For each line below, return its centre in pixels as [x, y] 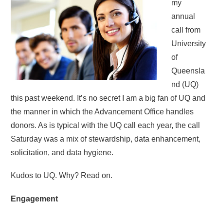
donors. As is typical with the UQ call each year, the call [106, 126]
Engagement [35, 199]
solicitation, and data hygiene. [62, 153]
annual [183, 17]
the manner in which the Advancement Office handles [102, 112]
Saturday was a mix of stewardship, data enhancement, [106, 139]
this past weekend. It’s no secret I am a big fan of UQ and [108, 98]
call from [186, 30]
